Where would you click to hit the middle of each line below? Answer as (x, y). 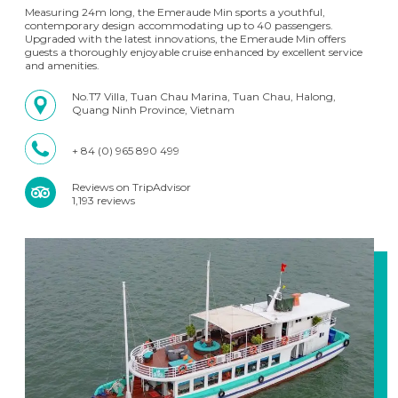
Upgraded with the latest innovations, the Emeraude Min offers (185, 38)
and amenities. (62, 65)
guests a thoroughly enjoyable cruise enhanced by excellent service (193, 52)
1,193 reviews (103, 201)
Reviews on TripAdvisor (131, 187)
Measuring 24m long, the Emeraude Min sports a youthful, (175, 12)
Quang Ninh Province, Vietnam (153, 109)
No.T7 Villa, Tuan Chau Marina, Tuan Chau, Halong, (203, 96)
